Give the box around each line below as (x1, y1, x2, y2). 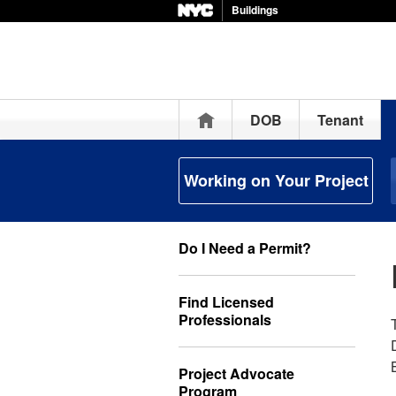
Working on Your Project (183, 169, 369, 192)
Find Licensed (179, 292, 274, 312)
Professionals (179, 309, 271, 330)
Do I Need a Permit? (179, 238, 311, 258)
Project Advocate (179, 363, 294, 384)
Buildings (232, 2, 278, 19)
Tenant (316, 110, 363, 130)
